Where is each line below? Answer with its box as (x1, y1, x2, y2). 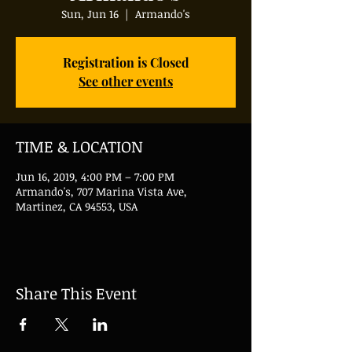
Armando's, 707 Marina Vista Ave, (16, 184, 187, 199)
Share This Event (16, 282, 137, 304)
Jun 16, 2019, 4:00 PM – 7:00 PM (16, 169, 174, 184)
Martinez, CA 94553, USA (16, 199, 137, 214)
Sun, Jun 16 (61, 6, 119, 21)
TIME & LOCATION (16, 135, 143, 157)
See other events (79, 73, 173, 90)
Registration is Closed (62, 54, 189, 71)
